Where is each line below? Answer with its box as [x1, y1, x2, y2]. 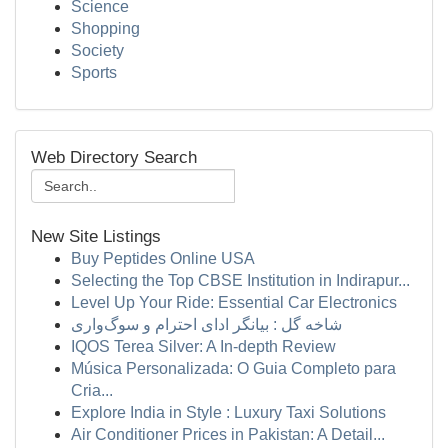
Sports [71, 64, 117, 81]
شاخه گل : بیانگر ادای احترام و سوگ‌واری [71, 316, 342, 333]
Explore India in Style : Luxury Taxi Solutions [71, 404, 386, 421]
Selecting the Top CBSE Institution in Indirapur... [71, 272, 410, 289]
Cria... [71, 382, 113, 399]
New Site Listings [31, 227, 161, 246]
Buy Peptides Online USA [71, 250, 255, 267]
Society [71, 42, 124, 59]
